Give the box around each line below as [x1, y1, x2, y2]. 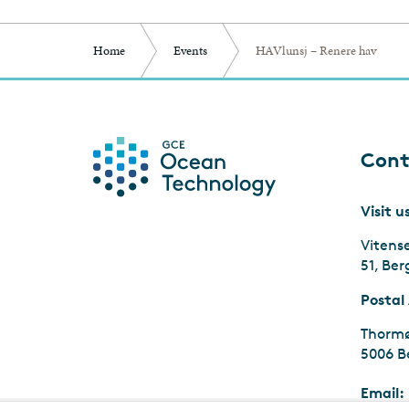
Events [173, 41, 207, 59]
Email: [360, 383, 404, 402]
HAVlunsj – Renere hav [256, 41, 376, 59]
